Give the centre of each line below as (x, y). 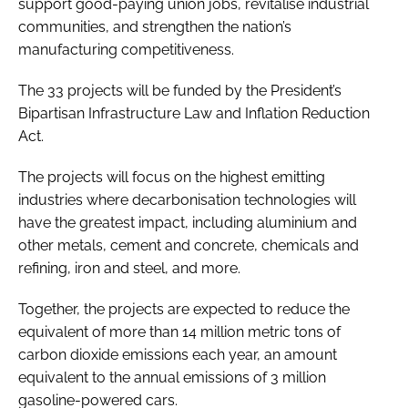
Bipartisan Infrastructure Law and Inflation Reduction (194, 113)
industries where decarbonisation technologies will (187, 199)
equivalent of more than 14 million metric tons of (179, 331)
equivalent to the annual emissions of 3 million (172, 377)
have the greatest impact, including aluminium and (188, 222)
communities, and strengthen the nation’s (155, 26)
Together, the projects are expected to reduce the (184, 309)
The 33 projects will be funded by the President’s (180, 90)
